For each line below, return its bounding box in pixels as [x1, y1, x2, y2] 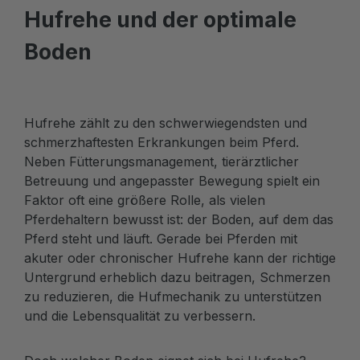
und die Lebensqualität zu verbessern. [24, 307, 256, 324]
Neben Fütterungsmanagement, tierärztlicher [24, 153, 299, 170]
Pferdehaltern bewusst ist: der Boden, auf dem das [24, 211, 333, 227]
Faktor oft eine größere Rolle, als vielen [24, 191, 265, 208]
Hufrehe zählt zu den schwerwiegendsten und [24, 114, 307, 131]
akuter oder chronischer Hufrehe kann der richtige [24, 249, 336, 266]
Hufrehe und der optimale [24, 6, 297, 33]
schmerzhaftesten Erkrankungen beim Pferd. [24, 133, 299, 150]
